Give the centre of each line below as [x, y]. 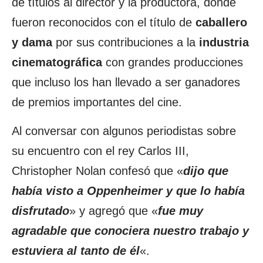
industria [224, 42]
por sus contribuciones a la [126, 42]
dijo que [206, 171]
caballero [221, 22]
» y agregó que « [114, 211]
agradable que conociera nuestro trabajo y [130, 231]
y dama [32, 42]
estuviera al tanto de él [76, 251]
